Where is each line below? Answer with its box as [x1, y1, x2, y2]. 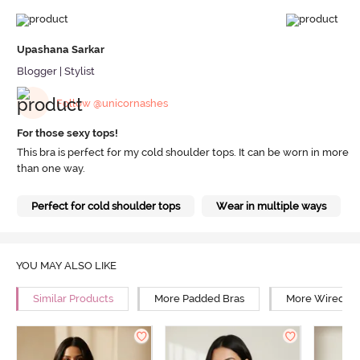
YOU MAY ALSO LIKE [15, 259, 117, 272]
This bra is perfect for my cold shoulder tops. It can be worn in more [16, 145, 349, 158]
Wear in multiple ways [215, 199, 326, 212]
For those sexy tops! [16, 127, 118, 140]
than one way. [16, 162, 85, 174]
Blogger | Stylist [16, 65, 95, 78]
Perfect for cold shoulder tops [31, 199, 180, 212]
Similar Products [32, 292, 113, 305]
